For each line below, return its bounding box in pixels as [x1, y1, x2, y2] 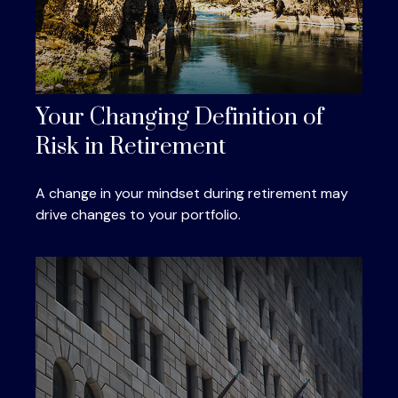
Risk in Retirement [36, 132, 226, 163]
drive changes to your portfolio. [36, 205, 241, 225]
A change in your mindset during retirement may [36, 184, 348, 203]
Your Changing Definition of [36, 103, 323, 133]
